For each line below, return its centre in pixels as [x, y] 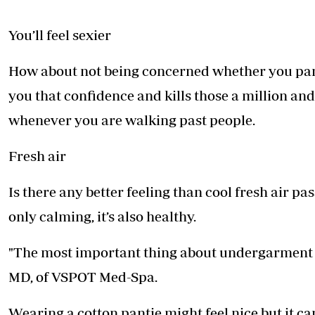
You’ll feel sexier [60, 35]
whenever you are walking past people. [132, 120]
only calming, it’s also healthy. [102, 217]
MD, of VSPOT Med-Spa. [83, 277]
